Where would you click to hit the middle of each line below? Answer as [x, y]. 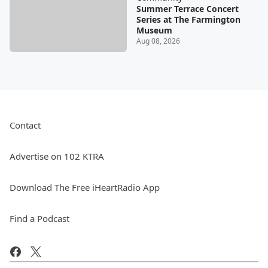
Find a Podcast [39, 218]
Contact [25, 125]
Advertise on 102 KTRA [57, 156]
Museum [154, 31]
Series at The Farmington [188, 20]
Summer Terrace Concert [187, 9]
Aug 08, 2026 [158, 41]
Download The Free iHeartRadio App [85, 187]
